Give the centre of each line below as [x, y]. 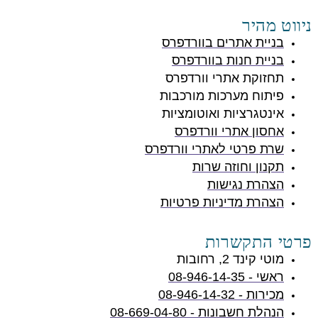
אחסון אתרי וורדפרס [229, 132]
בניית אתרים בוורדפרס [223, 43]
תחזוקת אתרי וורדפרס [225, 78]
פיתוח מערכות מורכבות [222, 96]
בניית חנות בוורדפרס [228, 61]
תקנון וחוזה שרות [238, 167]
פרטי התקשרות [258, 242]
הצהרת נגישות [246, 185]
